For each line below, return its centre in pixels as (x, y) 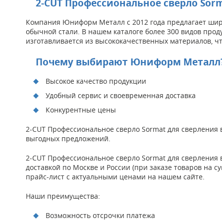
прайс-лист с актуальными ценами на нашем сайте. (115, 176)
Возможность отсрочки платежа (100, 215)
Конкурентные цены (81, 110)
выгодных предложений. (68, 138)
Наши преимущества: (63, 196)
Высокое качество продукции (96, 81)
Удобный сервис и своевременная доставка (121, 95)
